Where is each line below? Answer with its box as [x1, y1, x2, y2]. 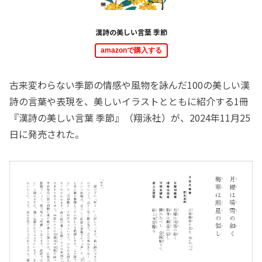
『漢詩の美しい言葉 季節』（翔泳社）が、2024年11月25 [9, 110, 250, 125]
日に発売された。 [9, 126, 84, 141]
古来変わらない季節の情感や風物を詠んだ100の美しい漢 [9, 77, 250, 92]
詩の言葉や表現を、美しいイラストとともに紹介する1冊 [9, 94, 249, 108]
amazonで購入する [100, 46, 162, 54]
